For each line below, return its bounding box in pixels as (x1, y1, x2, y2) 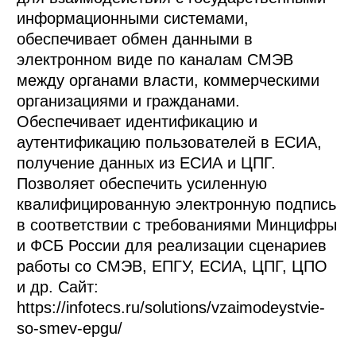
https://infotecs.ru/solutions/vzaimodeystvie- (17, 298, 326, 316)
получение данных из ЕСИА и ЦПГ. (17, 153, 277, 172)
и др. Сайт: (17, 277, 99, 296)
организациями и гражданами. (17, 91, 241, 110)
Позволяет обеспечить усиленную (17, 174, 268, 192)
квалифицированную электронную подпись (17, 195, 337, 213)
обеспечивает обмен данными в (17, 29, 253, 48)
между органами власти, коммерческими (17, 71, 320, 89)
